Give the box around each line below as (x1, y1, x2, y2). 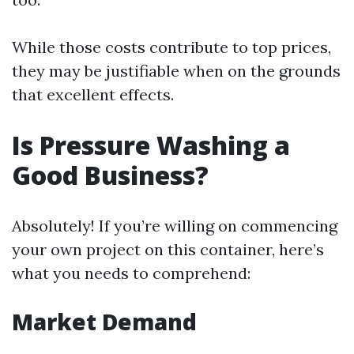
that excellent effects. (12, 85, 174, 104)
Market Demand (12, 307, 197, 337)
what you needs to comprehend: (12, 263, 250, 283)
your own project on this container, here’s (12, 239, 324, 259)
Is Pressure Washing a (12, 128, 290, 162)
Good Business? (12, 158, 209, 192)
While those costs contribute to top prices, (12, 37, 331, 57)
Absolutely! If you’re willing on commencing (12, 216, 337, 235)
